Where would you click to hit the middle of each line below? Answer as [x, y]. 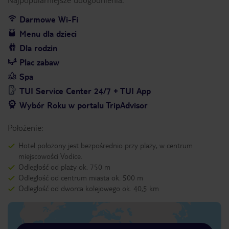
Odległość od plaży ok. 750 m [64, 167]
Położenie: [25, 128]
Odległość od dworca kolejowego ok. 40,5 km [89, 188]
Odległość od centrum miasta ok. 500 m [81, 177]
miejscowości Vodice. [50, 156]
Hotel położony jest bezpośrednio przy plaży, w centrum [106, 145]
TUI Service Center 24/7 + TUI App [85, 91]
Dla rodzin [38, 48]
